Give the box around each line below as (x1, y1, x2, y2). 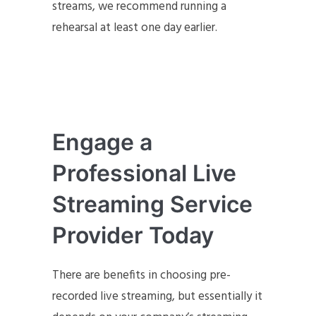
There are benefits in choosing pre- (52, 265, 231, 285)
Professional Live (52, 159, 236, 187)
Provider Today (52, 221, 219, 249)
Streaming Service (52, 190, 253, 218)
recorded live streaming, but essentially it (52, 286, 262, 306)
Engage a (52, 128, 152, 156)
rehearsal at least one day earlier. (52, 18, 217, 37)
